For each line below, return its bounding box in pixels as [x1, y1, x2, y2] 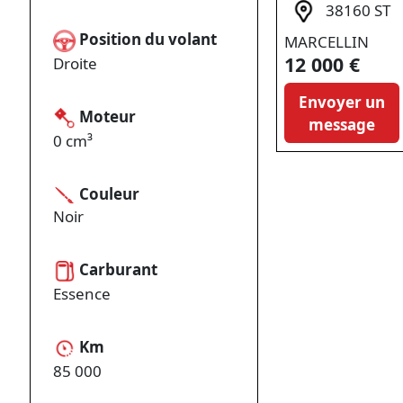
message [309, 113, 376, 135]
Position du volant [79, 28, 218, 49]
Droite [53, 52, 98, 74]
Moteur [79, 105, 137, 127]
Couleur [79, 183, 140, 204]
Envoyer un [299, 91, 386, 112]
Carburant [79, 259, 158, 281]
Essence [53, 283, 112, 305]
